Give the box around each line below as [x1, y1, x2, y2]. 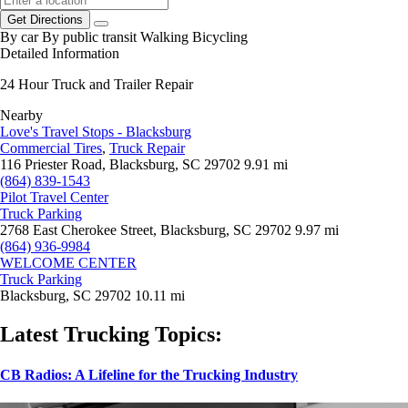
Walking [140, 29, 189, 46]
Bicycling [192, 29, 248, 46]
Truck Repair [109, 140, 185, 157]
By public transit [42, 29, 137, 46]
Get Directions [7, 13, 83, 27]
